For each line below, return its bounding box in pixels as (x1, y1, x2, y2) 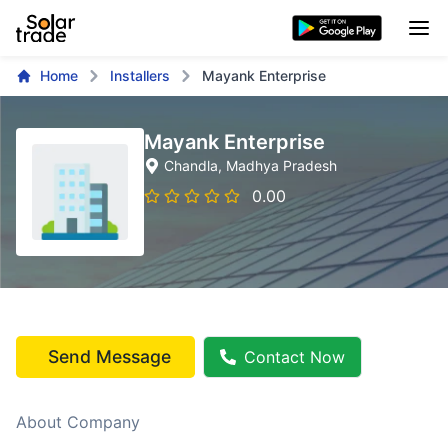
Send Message (48, 346, 171, 367)
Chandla (164, 157, 218, 174)
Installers (110, 67, 170, 84)
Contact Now (244, 347, 345, 367)
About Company (16, 412, 140, 432)
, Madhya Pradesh (218, 157, 337, 174)
